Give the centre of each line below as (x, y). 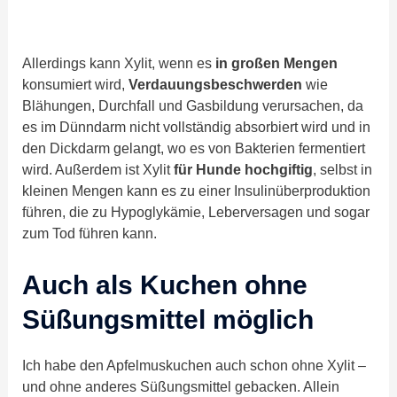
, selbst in (343, 170)
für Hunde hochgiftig (244, 170)
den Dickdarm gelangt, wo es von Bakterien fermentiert (194, 148)
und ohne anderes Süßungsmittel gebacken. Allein (181, 386)
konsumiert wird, (76, 85)
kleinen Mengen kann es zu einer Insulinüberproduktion (197, 191)
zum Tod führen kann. (92, 234)
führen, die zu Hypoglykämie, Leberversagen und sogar (196, 212)
